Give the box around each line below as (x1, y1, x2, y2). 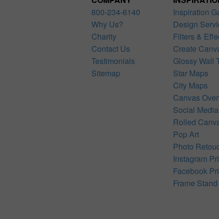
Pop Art (173, 128, 199, 140)
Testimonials (91, 55, 135, 66)
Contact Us (91, 43, 130, 54)
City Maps (173, 79, 208, 91)
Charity (91, 30, 116, 42)
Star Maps (173, 67, 208, 79)
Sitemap (91, 67, 120, 79)
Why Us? (91, 18, 123, 30)
